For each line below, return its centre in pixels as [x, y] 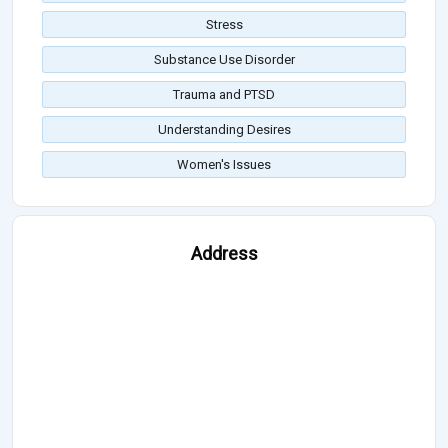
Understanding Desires [224, 130]
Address [224, 254]
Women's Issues [224, 165]
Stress [224, 25]
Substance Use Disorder [224, 60]
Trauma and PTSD [224, 95]
